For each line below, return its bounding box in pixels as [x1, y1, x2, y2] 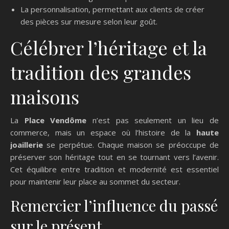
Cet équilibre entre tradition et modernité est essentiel [10, 164, 219, 175]
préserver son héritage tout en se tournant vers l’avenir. [10, 152, 219, 163]
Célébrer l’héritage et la [10, 35, 207, 60]
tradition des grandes [10, 60, 191, 85]
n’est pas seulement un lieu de [86, 115, 219, 126]
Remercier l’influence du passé [10, 195, 218, 216]
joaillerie [10, 140, 43, 150]
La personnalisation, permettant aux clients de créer [20, 4, 204, 15]
